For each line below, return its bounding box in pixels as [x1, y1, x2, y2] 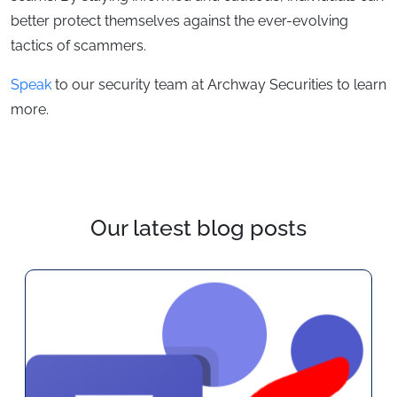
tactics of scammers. [11, 37, 146, 55]
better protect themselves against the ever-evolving [11, 12, 348, 30]
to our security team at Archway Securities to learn [51, 76, 386, 94]
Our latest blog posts [90, 214, 307, 242]
